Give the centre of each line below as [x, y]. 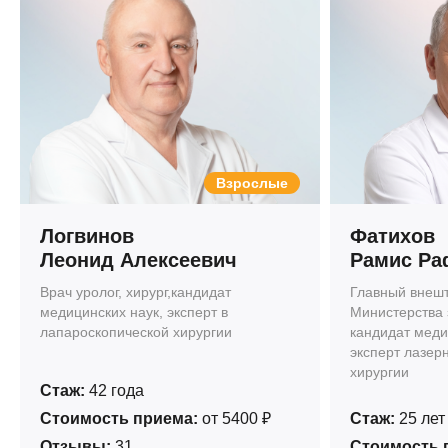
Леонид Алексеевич [138, 260]
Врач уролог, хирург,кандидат [135, 292]
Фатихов [392, 236]
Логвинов [87, 236]
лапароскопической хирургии [136, 332]
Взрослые [252, 183]
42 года [114, 390]
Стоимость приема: [119, 418]
